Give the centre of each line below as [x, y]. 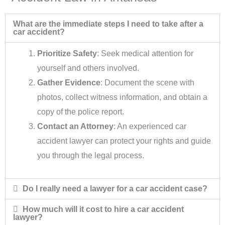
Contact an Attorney [75, 126]
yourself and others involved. [88, 68]
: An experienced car [150, 126]
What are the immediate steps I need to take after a [108, 24]
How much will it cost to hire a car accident [103, 209]
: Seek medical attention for [145, 53]
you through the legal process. [91, 155]
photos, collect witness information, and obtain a [122, 97]
